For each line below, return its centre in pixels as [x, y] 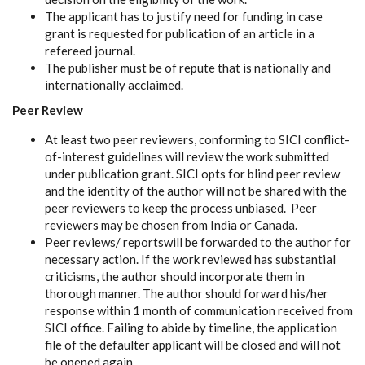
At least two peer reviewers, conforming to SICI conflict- [197, 139]
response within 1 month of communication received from [199, 310]
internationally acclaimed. [114, 84]
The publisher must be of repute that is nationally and [188, 67]
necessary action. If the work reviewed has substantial [190, 259]
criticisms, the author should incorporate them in [175, 276]
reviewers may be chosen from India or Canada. [171, 224]
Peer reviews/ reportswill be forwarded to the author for [198, 242]
